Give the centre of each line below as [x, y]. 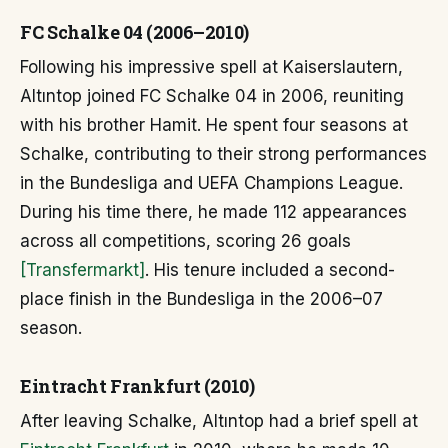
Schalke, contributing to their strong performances [223, 154]
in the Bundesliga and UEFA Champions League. [211, 183]
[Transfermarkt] [82, 270]
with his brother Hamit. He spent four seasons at [214, 125]
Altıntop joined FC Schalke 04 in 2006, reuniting [212, 96]
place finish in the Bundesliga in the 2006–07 [201, 299]
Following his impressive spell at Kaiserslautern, [211, 67]
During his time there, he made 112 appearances [213, 212]
